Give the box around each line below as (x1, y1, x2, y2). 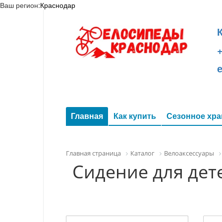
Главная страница (66, 149, 121, 158)
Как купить (113, 110, 156, 121)
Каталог (130, 149, 155, 158)
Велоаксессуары (164, 149, 214, 158)
